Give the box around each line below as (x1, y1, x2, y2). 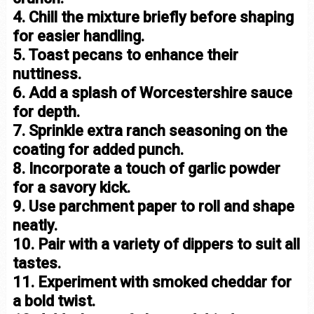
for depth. (12, 102, 80, 121)
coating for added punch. (12, 140, 184, 158)
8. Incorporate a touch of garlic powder (12, 159, 280, 177)
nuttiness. (12, 64, 81, 83)
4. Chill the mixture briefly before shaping (12, 8, 294, 26)
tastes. (12, 254, 61, 272)
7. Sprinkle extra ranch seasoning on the (12, 121, 287, 139)
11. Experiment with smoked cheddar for (12, 273, 292, 291)
